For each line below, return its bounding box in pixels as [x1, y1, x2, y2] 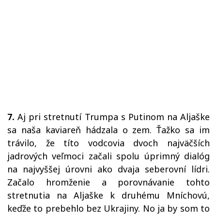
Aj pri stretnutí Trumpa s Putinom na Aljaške [15, 111, 210, 123]
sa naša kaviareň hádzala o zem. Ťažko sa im [7, 124, 210, 136]
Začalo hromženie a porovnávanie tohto [7, 176, 210, 188]
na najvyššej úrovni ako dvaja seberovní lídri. [7, 163, 210, 175]
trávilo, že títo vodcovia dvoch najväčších [7, 137, 210, 149]
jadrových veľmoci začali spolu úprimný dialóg [7, 150, 210, 162]
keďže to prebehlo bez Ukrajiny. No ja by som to [7, 202, 210, 215]
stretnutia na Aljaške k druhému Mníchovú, [7, 189, 210, 201]
